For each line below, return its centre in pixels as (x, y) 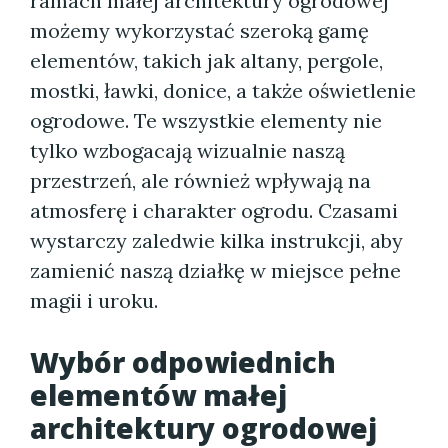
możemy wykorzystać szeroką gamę (199, 30)
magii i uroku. (94, 300)
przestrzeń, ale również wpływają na (200, 180)
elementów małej (158, 395)
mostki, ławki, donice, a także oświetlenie (223, 90)
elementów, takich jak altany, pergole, (206, 60)
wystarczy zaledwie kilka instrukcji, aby (216, 240)
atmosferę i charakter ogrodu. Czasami (214, 210)
